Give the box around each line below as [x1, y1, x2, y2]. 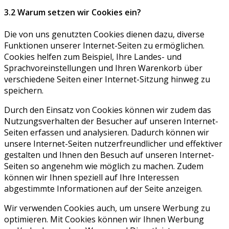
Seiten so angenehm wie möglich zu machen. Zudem [4, 160, 203, 172]
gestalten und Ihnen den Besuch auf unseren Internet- [4, 149, 214, 161]
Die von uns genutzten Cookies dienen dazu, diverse [4, 28, 204, 40]
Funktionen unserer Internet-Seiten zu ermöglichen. [4, 39, 204, 51]
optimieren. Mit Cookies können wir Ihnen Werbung [4, 213, 204, 225]
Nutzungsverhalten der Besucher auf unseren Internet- [4, 115, 218, 127]
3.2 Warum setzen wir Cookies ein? [4, 6, 141, 18]
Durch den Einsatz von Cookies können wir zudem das [4, 104, 211, 116]
